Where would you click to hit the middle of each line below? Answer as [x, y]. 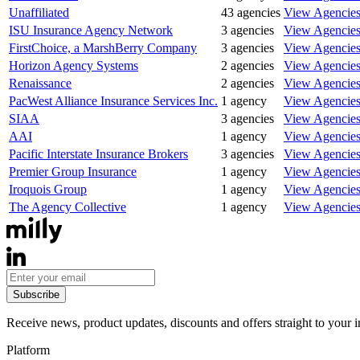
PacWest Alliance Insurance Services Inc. [113, 100]
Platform [28, 350]
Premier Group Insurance [73, 171]
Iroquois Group [48, 189]
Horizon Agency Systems [74, 65]
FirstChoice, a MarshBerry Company [103, 47]
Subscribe [36, 294]
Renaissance [40, 83]
